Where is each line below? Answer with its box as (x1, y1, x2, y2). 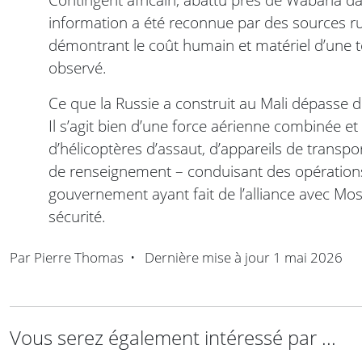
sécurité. (48, 205, 106, 228)
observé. (48, 57, 107, 79)
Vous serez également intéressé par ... (10, 324, 336, 351)
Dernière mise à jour (141, 248, 273, 267)
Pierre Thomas (34, 248, 124, 267)
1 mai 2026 (273, 248, 343, 267)
